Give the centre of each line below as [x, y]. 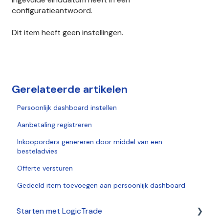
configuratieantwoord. [52, 11]
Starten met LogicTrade [59, 211]
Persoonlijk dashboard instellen [67, 108]
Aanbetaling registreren [55, 125]
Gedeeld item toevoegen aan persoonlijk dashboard [101, 186]
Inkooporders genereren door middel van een [90, 142]
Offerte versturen [45, 168]
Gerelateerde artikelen [70, 89]
